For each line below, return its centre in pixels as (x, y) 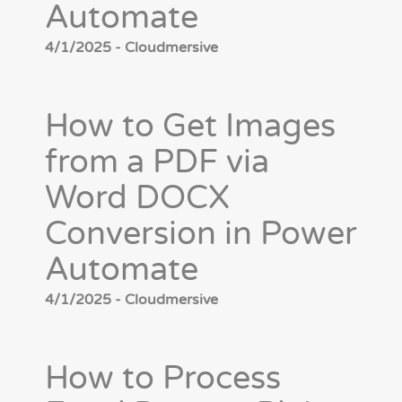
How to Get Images (190, 127)
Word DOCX (137, 198)
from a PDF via (157, 162)
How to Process (163, 379)
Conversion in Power (201, 234)
